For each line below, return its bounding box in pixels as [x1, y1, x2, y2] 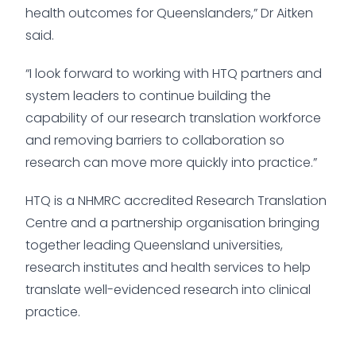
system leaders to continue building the [25, 86, 271, 105]
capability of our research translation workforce [25, 108, 321, 127]
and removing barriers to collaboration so [25, 130, 284, 149]
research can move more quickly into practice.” [25, 153, 317, 172]
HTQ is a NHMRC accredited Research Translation [25, 191, 327, 210]
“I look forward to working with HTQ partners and [25, 64, 322, 83]
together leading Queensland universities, [25, 235, 283, 254]
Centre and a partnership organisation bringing [25, 213, 319, 232]
